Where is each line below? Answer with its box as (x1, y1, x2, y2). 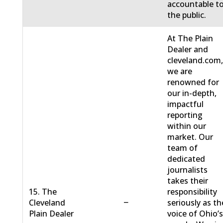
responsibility (167, 186, 218, 198)
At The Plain (167, 33, 214, 44)
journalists (167, 164, 208, 176)
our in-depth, (167, 88, 217, 99)
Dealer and (167, 44, 209, 55)
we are (167, 66, 193, 77)
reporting (167, 110, 203, 121)
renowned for (167, 77, 220, 88)
